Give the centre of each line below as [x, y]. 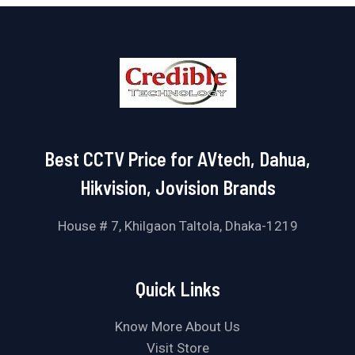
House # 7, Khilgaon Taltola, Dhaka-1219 [177, 226]
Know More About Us [177, 327]
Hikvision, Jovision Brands [177, 188]
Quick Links [177, 288]
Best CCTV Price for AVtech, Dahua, [177, 159]
